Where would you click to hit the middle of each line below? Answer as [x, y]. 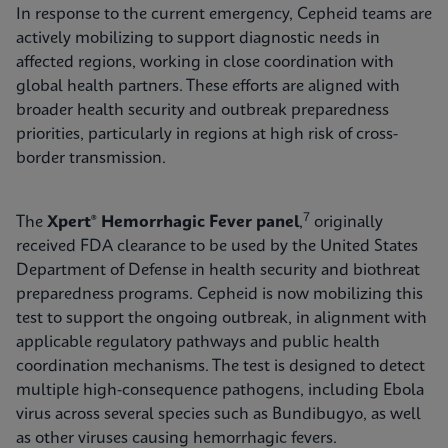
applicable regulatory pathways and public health [198, 342]
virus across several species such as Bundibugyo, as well [218, 414]
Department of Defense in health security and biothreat [218, 270]
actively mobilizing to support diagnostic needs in [198, 38]
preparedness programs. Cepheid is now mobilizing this [219, 294]
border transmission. [91, 158]
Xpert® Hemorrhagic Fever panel [173, 222]
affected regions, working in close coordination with [205, 62]
